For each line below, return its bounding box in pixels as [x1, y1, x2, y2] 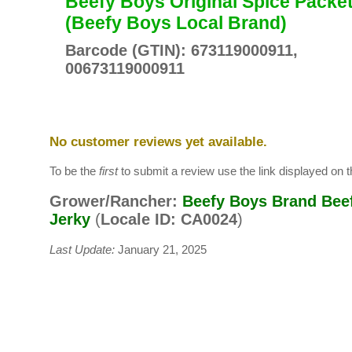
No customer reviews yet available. [49, 134, 267, 149]
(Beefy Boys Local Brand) [64, 13, 287, 33]
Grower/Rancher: [49, 192, 178, 210]
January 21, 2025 [114, 244, 207, 256]
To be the [49, 165, 99, 178]
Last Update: [49, 244, 115, 256]
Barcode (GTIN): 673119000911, [64, 42, 298, 59]
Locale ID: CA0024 [100, 211, 237, 228]
